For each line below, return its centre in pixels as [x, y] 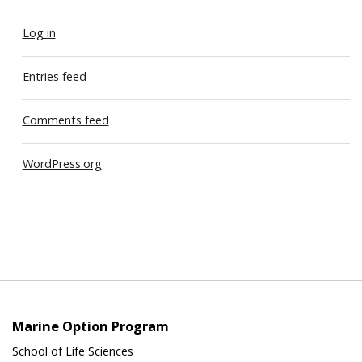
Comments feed [65, 120]
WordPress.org [62, 163]
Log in [39, 32]
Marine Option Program [90, 326]
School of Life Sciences [73, 351]
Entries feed [54, 76]
